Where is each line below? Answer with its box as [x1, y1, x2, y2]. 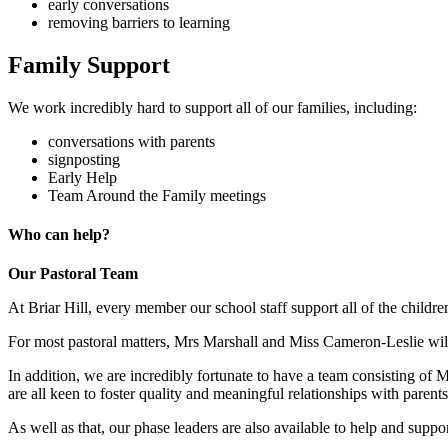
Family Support [8, 51, 170, 78]
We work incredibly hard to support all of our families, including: [8, 98, 421, 116]
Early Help [48, 168, 117, 186]
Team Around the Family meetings [48, 186, 266, 204]
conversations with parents [48, 132, 215, 150]
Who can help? [8, 226, 114, 244]
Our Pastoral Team [8, 265, 142, 283]
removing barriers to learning [48, 14, 230, 32]
